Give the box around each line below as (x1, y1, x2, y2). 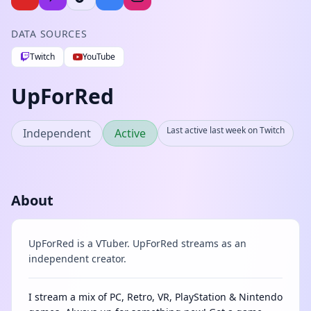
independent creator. (28, 252, 126, 265)
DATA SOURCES (11, 27, 87, 40)
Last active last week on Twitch (167, 124, 285, 136)
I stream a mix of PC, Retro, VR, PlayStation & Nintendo (28, 290, 283, 303)
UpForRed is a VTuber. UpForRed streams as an (28, 237, 246, 250)
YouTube (83, 51, 115, 62)
